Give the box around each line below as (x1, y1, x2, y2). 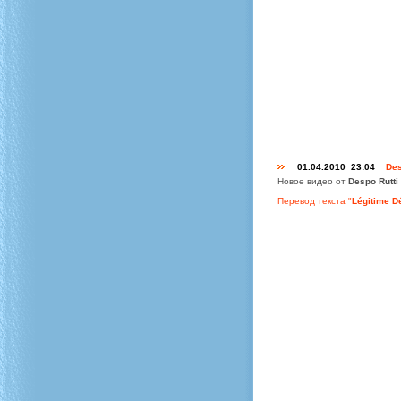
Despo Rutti (348, 176, 398, 186)
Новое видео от (277, 176, 348, 186)
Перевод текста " (277, 196, 352, 206)
